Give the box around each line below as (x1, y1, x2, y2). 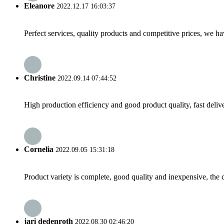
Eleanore (24, 1, 54, 10)
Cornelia (24, 145, 53, 154)
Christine (24, 73, 55, 82)
